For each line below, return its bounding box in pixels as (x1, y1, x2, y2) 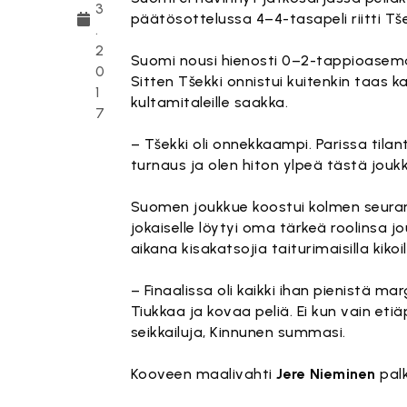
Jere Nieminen (276, 365, 376, 382)
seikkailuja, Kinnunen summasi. (130, 323, 346, 341)
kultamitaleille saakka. (130, 94, 289, 111)
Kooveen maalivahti (130, 365, 277, 382)
